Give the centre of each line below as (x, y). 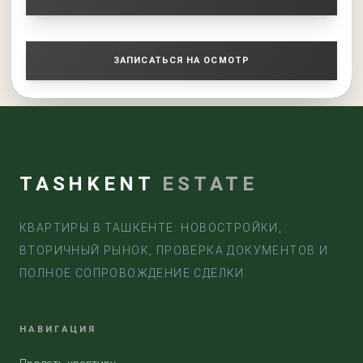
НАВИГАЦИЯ (58, 329)
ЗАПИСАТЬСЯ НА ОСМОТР (181, 60)
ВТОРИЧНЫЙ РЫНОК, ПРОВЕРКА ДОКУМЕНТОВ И (174, 250)
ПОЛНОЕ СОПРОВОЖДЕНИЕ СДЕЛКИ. (134, 273)
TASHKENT (91, 184)
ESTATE (210, 184)
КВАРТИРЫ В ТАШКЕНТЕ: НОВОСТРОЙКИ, (151, 227)
